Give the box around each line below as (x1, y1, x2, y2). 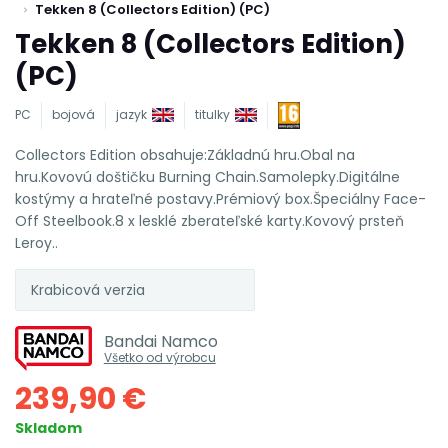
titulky (195, 106, 230, 123)
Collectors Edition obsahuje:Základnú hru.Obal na (15, 144, 355, 165)
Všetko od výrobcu (103, 348, 216, 366)
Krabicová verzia (31, 279, 145, 300)
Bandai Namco (103, 329, 218, 353)
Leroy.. (15, 232, 58, 253)
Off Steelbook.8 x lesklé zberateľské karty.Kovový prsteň (15, 210, 404, 231)
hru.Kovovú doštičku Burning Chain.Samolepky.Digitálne (15, 166, 400, 187)
